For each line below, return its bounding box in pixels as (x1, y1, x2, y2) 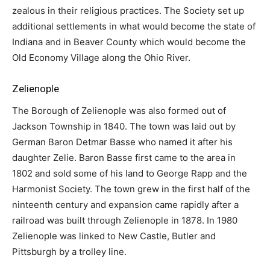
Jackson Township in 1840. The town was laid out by (12, 121, 236, 133)
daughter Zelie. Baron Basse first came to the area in (12, 152, 236, 164)
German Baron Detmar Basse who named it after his (12, 136, 233, 148)
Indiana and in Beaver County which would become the (12, 36, 246, 48)
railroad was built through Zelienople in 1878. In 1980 (12, 215, 237, 227)
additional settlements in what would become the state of (12, 20, 256, 33)
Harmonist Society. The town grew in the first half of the (12, 183, 250, 195)
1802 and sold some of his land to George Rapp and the (12, 168, 247, 180)
